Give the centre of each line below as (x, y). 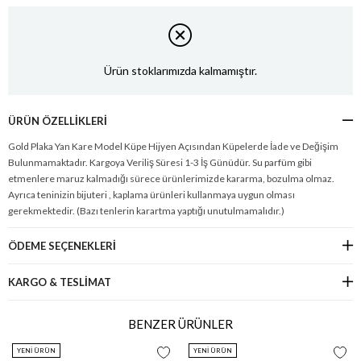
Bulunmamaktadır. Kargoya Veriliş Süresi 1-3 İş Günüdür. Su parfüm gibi (160, 162)
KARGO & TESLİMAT (60, 282)
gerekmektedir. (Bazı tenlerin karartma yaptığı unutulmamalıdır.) (146, 210)
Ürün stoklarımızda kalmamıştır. (180, 71)
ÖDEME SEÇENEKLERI (62, 245)
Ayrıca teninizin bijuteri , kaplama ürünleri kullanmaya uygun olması (151, 194)
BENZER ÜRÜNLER (180, 324)
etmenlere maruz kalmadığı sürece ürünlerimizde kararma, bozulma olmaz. (171, 178)
